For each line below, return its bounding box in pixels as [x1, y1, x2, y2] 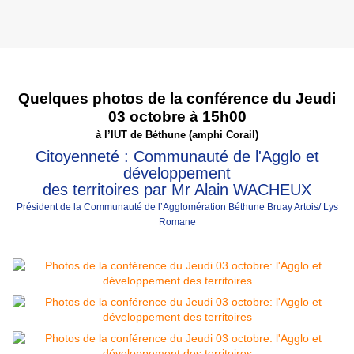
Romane [158, 217, 196, 228]
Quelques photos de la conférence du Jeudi [18, 89, 336, 107]
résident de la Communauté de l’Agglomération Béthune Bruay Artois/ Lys [22, 201, 338, 213]
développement [123, 164, 231, 183]
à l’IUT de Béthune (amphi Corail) [96, 128, 258, 141]
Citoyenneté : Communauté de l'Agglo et [35, 148, 319, 166]
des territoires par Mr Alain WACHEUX [43, 181, 311, 199]
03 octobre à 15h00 [107, 107, 247, 125]
